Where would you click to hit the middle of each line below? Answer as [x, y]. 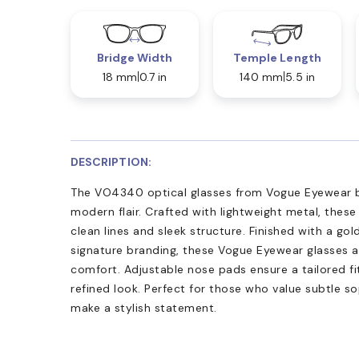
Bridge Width [135, 57]
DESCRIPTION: [111, 161]
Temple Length [277, 57]
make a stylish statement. [144, 307]
